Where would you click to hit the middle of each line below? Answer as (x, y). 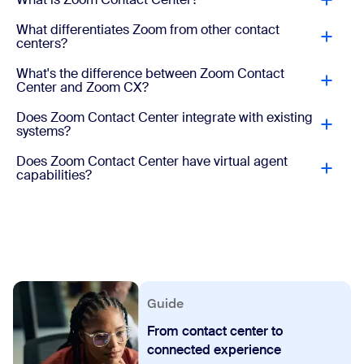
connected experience (214, 350)
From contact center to (215, 331)
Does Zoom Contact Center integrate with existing (165, 118)
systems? (43, 132)
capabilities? (54, 175)
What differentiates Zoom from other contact (148, 30)
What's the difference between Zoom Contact (150, 74)
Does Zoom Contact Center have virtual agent (152, 162)
